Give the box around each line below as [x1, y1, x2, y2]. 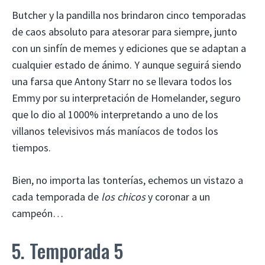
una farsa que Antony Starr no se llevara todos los [12, 74, 232, 88]
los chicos [101, 189, 146, 203]
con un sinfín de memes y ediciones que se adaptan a [12, 41, 246, 55]
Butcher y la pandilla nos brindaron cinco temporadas [12, 8, 246, 22]
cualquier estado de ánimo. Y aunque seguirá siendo [12, 57, 241, 72]
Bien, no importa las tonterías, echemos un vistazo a [12, 173, 243, 187]
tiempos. [12, 140, 51, 154]
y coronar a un [146, 189, 210, 203]
